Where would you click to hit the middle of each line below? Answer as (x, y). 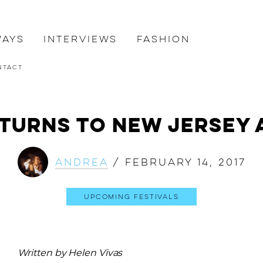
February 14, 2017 (185, 162)
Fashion (163, 39)
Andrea (81, 162)
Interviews (81, 39)
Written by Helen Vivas (70, 253)
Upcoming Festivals (131, 197)
